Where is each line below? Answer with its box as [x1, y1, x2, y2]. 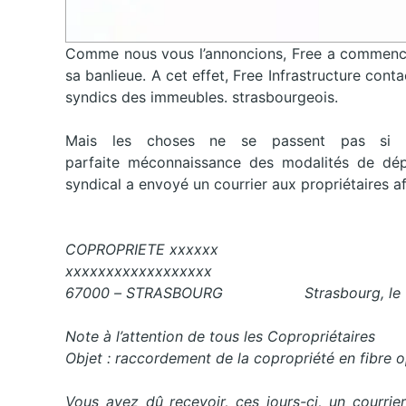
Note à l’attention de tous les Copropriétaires [65, 327, 375, 346]
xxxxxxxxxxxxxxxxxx [65, 262, 212, 281]
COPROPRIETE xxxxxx [65, 240, 218, 259]
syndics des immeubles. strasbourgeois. [65, 88, 338, 107]
